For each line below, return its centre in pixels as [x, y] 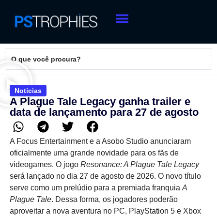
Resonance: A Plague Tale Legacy [140, 164]
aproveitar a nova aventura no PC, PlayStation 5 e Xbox [105, 211]
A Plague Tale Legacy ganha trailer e [100, 102]
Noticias [28, 91]
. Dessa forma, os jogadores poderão [115, 199]
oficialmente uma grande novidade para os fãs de [94, 153]
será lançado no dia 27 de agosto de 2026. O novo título [105, 176]
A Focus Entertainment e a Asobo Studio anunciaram [100, 141]
